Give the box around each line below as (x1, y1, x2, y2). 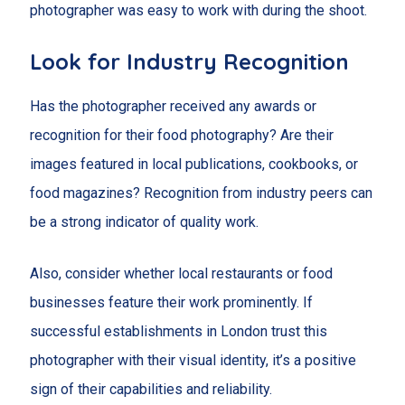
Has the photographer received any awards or (29, 97, 316, 115)
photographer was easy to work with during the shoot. (29, 2, 367, 20)
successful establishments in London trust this (29, 323, 327, 341)
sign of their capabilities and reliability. (29, 381, 272, 399)
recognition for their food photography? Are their (29, 126, 334, 144)
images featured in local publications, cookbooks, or (29, 155, 358, 173)
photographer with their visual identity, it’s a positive (29, 352, 356, 370)
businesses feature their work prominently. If (29, 294, 313, 312)
